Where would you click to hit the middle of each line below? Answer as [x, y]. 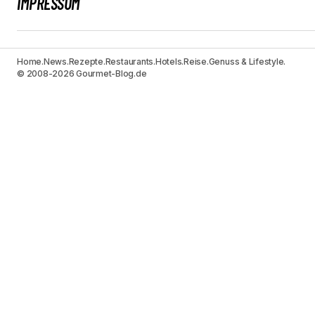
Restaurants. [130, 62]
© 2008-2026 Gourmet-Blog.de [82, 74]
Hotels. [169, 62]
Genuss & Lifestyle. [247, 62]
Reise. [196, 62]
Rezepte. [87, 62]
